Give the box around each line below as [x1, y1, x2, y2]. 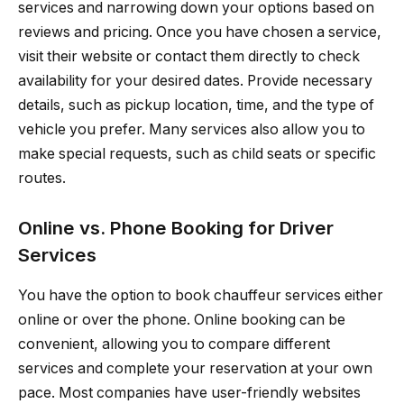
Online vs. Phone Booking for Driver [18, 216, 334, 240]
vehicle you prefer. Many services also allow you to [18, 120, 365, 138]
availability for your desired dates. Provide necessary [18, 71, 372, 89]
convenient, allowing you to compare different [18, 335, 330, 353]
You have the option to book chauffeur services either [18, 286, 383, 304]
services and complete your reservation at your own [18, 359, 372, 377]
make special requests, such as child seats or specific [18, 144, 376, 162]
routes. [18, 169, 66, 187]
